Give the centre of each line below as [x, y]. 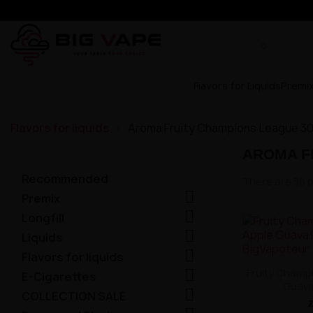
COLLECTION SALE [74, 296]
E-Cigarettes [59, 277]
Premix [41, 198]
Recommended [65, 179]
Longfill [43, 218]
